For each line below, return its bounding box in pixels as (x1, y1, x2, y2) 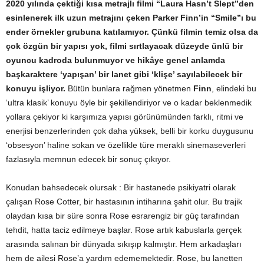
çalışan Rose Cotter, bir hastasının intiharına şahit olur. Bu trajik (6, 197, 242, 206)
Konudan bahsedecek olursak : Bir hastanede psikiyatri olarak (6, 183, 236, 192)
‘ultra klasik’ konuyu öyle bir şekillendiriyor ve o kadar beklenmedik (6, 98, 252, 107)
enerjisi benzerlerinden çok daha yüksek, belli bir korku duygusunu (6, 126, 253, 136)
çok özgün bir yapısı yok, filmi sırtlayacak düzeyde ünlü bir (6, 41, 243, 51)
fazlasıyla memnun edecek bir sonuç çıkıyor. (6, 154, 171, 164)
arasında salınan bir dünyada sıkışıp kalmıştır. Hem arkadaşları (6, 239, 242, 249)
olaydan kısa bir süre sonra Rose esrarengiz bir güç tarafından (6, 211, 239, 220)
